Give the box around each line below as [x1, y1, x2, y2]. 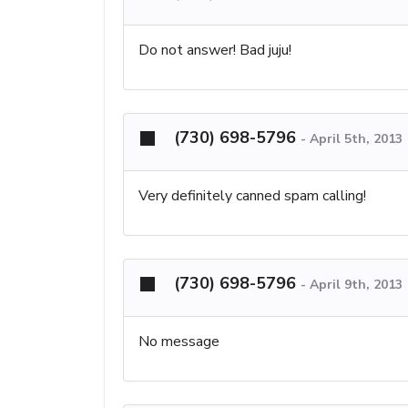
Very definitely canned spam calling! [138, 185, 366, 206]
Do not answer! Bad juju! [138, 39, 291, 60]
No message [138, 331, 219, 352]
